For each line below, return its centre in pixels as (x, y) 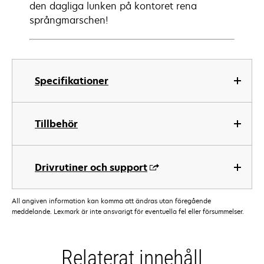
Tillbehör (56, 124)
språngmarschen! (69, 20)
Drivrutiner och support (91, 167)
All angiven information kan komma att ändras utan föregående (111, 201)
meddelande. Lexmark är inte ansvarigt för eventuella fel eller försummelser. (128, 212)
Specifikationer (72, 81)
